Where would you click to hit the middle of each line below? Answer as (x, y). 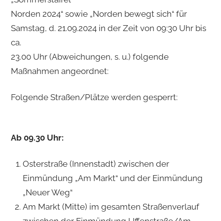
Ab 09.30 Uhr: (37, 137)
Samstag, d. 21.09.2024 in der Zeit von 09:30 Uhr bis (108, 28)
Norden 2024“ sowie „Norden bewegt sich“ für (99, 14)
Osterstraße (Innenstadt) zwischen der (96, 164)
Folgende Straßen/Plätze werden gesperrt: (94, 97)
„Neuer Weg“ (47, 192)
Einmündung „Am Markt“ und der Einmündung (112, 178)
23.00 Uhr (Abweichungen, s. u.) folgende (90, 56)
